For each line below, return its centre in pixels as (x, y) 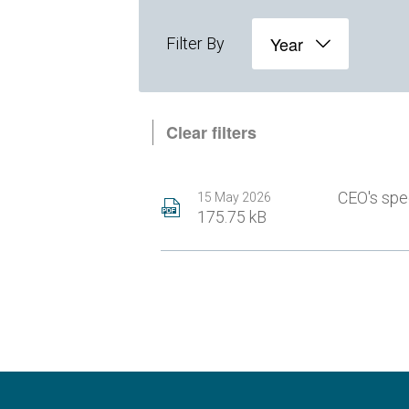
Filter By (195, 43)
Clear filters (211, 132)
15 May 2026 (234, 197)
